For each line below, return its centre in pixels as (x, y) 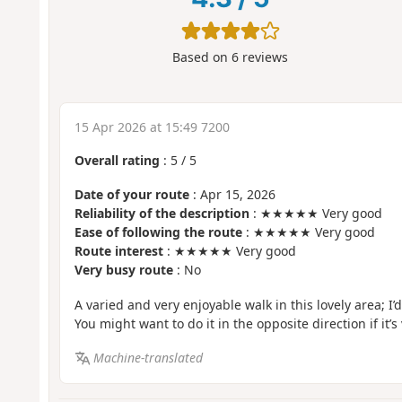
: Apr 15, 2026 (232, 195)
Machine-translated (149, 358)
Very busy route (123, 270)
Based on (202, 57)
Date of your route (131, 195)
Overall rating (117, 160)
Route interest (118, 251)
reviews (264, 57)
